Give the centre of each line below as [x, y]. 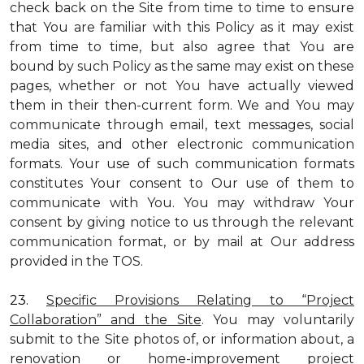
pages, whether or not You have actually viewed [182, 86]
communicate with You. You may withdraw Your [182, 203]
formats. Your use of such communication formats [182, 164]
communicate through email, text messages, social [182, 125]
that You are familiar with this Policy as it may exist [182, 27]
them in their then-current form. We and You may [182, 105]
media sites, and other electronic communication [182, 144]
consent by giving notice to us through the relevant [182, 222]
